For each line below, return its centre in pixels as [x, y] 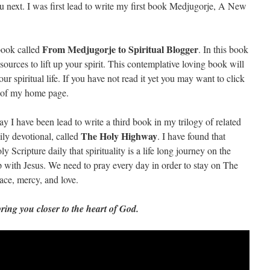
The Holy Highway [119, 136]
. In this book [223, 49]
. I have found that [191, 136]
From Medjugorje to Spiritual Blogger [120, 49]
